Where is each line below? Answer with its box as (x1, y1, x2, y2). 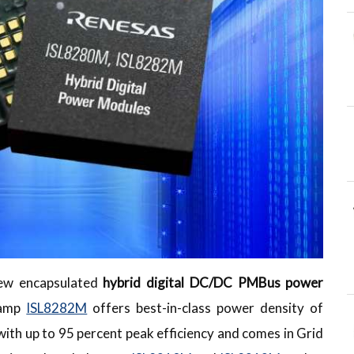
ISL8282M (26, 299, 88, 317)
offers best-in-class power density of (87, 299, 324, 317)
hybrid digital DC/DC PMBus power (103, 274, 324, 292)
